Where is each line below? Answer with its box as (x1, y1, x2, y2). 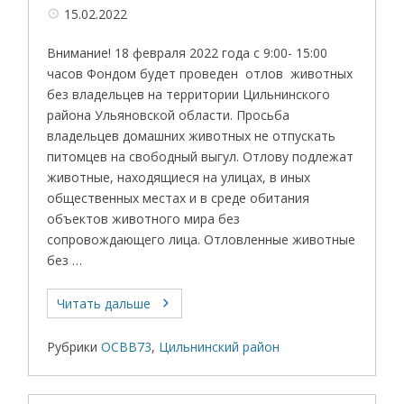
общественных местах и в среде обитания (47, 189, 310, 207)
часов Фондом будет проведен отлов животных (47, 65, 353, 82)
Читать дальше (57, 295, 151, 312)
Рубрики (47, 338, 98, 355)
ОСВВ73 (101, 338, 152, 355)
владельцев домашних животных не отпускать (47, 127, 336, 144)
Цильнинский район (159, 338, 280, 355)
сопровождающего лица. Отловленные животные (47, 231, 356, 248)
